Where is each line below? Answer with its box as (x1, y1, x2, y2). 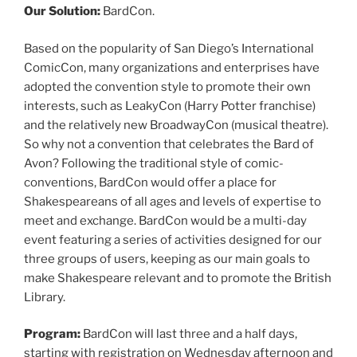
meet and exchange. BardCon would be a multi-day (24, 213, 307, 228)
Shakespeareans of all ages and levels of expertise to (24, 194, 321, 209)
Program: (24, 327, 83, 342)
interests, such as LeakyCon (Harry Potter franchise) (24, 98, 316, 113)
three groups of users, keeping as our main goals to (24, 251, 310, 266)
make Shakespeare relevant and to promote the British (24, 270, 331, 285)
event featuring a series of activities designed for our (24, 232, 322, 247)
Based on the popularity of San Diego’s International (24, 41, 314, 56)
